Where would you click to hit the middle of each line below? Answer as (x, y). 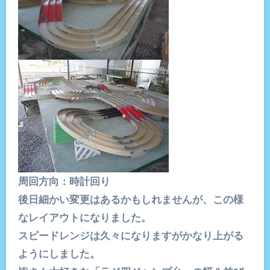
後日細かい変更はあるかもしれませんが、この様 (130, 199)
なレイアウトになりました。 (84, 217)
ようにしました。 (59, 253)
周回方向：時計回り (64, 181)
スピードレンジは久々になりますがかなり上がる (130, 235)
